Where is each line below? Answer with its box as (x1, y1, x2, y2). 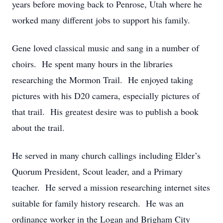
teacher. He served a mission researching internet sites (12, 181, 210, 193)
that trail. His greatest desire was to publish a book (12, 106, 199, 117)
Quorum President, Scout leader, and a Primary (12, 165, 183, 177)
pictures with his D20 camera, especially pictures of (12, 90, 200, 102)
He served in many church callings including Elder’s (12, 149, 201, 161)
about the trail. (12, 121, 65, 133)
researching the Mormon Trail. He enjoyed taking (12, 74, 193, 86)
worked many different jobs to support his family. (12, 14, 190, 26)
